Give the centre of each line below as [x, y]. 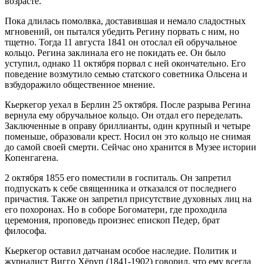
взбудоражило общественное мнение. [80, 85]
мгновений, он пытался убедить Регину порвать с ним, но [122, 32]
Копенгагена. [32, 158]
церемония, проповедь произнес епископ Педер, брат [112, 220]
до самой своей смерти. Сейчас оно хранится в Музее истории [131, 147]
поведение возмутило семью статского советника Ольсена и [126, 74]
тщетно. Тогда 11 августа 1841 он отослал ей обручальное [121, 42]
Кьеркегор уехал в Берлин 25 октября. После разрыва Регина [128, 105]
